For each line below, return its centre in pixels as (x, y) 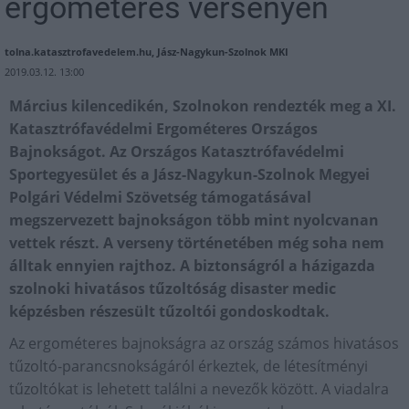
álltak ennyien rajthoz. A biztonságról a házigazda (192, 266)
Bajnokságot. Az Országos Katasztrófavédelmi (177, 152)
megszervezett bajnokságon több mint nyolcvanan (194, 220)
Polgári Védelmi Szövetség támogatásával (160, 198)
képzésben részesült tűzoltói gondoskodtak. (169, 312)
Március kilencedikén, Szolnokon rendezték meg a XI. (203, 106)
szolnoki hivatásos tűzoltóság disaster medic (173, 289)
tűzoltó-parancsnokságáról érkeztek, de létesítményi (189, 367)
